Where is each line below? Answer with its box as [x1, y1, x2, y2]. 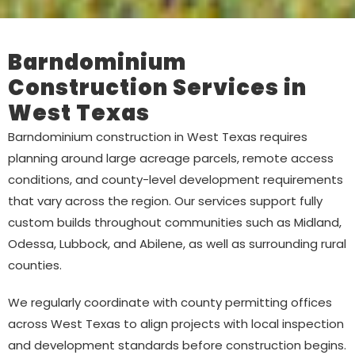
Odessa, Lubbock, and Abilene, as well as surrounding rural [8, 235, 346, 252]
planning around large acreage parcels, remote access [8, 149, 334, 166]
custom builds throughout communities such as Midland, [8, 213, 342, 231]
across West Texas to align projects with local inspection [8, 315, 344, 332]
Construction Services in [8, 72, 307, 102]
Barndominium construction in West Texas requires [8, 128, 307, 145]
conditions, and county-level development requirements [8, 170, 343, 188]
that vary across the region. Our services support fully [8, 192, 323, 209]
